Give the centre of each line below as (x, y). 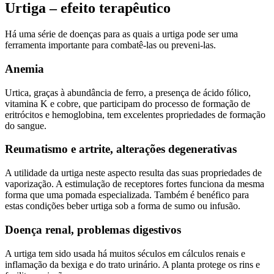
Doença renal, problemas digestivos (93, 229)
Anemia (24, 68)
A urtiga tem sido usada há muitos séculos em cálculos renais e (125, 253)
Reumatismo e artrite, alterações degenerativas (121, 149)
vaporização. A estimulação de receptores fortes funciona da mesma (135, 184)
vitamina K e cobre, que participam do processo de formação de (128, 103)
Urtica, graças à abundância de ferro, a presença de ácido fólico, (128, 92)
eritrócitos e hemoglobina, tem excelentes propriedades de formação (135, 114)
